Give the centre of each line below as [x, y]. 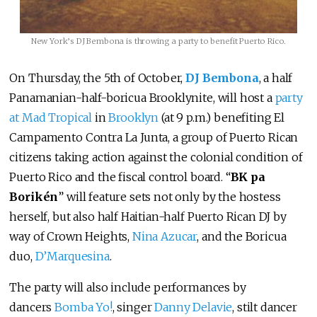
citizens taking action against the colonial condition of [156, 157]
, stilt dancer [265, 307]
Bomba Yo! [83, 307]
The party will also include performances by [128, 287]
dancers [32, 307]
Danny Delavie [194, 307]
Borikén [34, 196]
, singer [133, 307]
